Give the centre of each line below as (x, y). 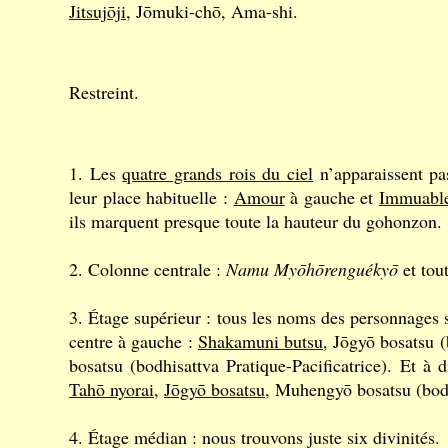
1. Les (96, 173)
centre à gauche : (133, 341)
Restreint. (104, 92)
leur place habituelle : (151, 197)
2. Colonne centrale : (147, 269)
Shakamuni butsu (260, 341)
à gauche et (331, 197)
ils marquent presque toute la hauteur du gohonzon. (255, 221)
